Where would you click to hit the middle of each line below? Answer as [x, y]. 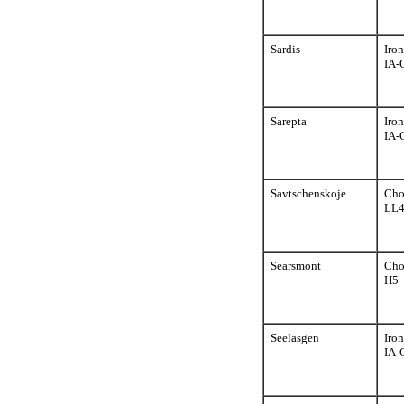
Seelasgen [295, 338]
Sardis [285, 49]
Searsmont [296, 266]
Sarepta [289, 121]
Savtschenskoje [308, 193]
